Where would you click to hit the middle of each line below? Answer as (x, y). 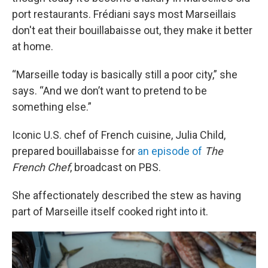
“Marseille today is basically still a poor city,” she (125, 74)
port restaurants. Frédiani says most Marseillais (124, 14)
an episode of (170, 151)
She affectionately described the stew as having (127, 195)
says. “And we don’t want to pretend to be (109, 91)
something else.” (52, 107)
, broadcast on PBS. (115, 167)
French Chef (41, 167)
